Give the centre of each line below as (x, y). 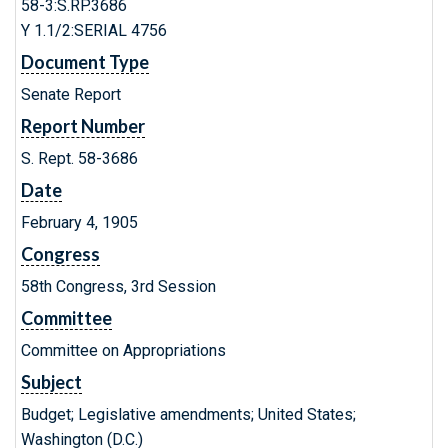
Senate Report (71, 94)
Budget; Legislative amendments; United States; (188, 414)
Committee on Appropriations (123, 350)
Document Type (85, 62)
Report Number (83, 126)
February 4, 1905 (79, 222)
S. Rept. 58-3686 (79, 158)
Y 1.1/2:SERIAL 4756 (94, 30)
